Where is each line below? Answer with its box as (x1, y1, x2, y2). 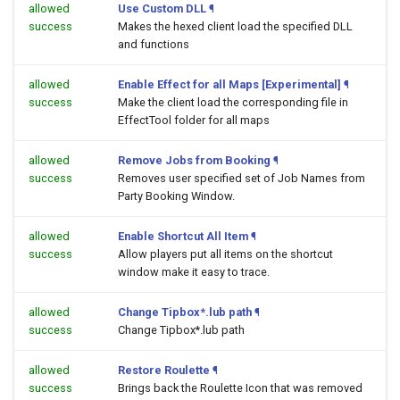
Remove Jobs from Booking (118, 154, 271, 167)
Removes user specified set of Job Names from (118, 171, 365, 185)
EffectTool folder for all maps (118, 113, 270, 127)
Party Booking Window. (118, 189, 235, 203)
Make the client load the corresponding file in (118, 96, 348, 109)
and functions (118, 37, 189, 51)
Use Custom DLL (118, 2, 206, 15)
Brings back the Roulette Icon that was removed (118, 381, 362, 395)
